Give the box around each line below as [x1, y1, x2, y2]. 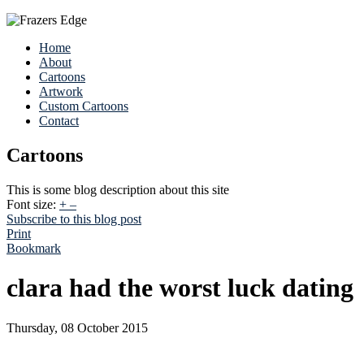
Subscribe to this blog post [6, 211, 141, 226]
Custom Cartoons [39, 99, 128, 113]
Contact [39, 114, 79, 128]
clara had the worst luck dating [6, 273, 353, 303]
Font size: [6, 197, 56, 211]
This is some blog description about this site [6, 182, 229, 197]
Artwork [39, 84, 83, 98]
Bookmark [6, 240, 61, 255]
